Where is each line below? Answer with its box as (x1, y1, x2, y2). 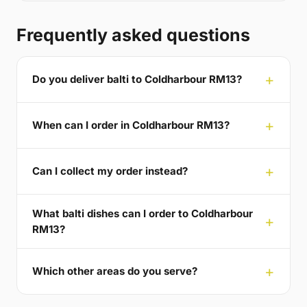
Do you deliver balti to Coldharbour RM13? (32, 73, 242, 86)
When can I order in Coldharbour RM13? (32, 119, 230, 132)
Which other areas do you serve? (32, 265, 197, 278)
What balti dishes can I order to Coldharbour (32, 206, 253, 220)
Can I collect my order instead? (32, 164, 188, 178)
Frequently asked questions (16, 24, 250, 45)
